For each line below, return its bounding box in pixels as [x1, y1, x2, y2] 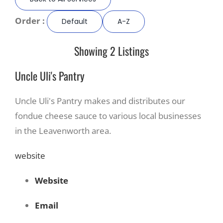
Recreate [85, 22, 118, 34]
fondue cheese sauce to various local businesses [15, 110, 201, 121]
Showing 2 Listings [74, 42, 149, 59]
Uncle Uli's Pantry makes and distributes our [15, 95, 185, 107]
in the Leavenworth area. [15, 124, 111, 136]
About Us [85, 88, 120, 100]
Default [62, 16, 88, 26]
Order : [15, 14, 47, 26]
